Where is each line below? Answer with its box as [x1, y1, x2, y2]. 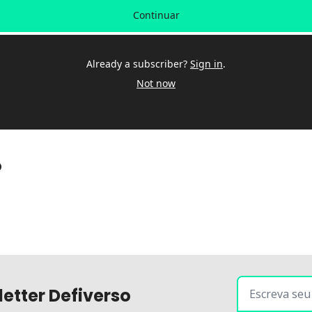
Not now [136, 77, 175, 90]
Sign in [190, 57, 223, 70]
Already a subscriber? [86, 57, 187, 70]
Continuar [132, 8, 180, 22]
